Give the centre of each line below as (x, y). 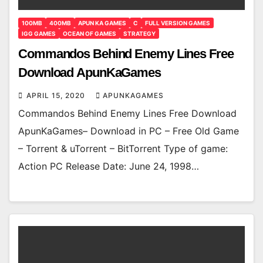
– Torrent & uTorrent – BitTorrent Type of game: (123, 148)
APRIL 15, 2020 (57, 95)
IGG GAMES (39, 33)
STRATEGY (139, 33)
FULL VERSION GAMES (178, 23)
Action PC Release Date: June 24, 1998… (109, 166)
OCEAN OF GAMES (90, 33)
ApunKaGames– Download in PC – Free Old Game (129, 131)
